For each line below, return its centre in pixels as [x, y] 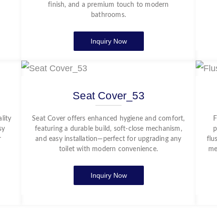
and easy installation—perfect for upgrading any [108, 139]
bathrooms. [108, 15]
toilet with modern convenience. [108, 149]
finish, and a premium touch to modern [108, 5]
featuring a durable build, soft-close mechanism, [108, 129]
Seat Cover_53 [108, 96]
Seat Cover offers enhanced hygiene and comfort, [108, 119]
